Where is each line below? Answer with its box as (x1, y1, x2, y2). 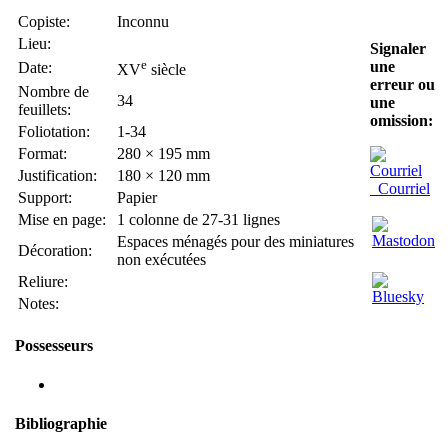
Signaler (370, 40, 426, 57)
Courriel (370, 180, 430, 197)
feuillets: (18, 100, 71, 118)
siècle (147, 60, 186, 78)
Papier (117, 188, 157, 206)
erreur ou (370, 76, 435, 93)
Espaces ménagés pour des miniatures (117, 232, 354, 250)
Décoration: (18, 241, 92, 259)
